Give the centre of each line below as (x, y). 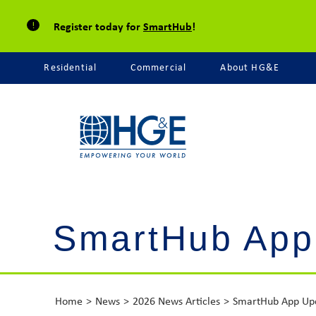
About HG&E (250, 67)
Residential (71, 67)
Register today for (98, 26)
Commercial (159, 67)
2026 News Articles (176, 301)
